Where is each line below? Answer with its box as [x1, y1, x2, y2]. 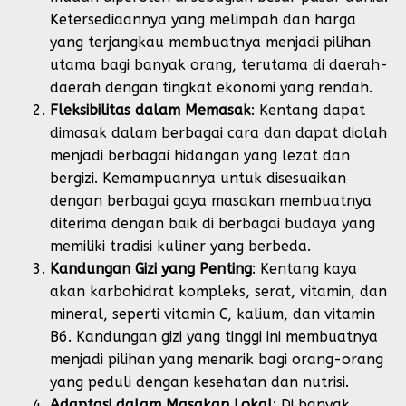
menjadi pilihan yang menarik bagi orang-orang [50, 350, 383, 368]
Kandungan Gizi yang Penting [50, 259, 252, 277]
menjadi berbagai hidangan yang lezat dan [50, 146, 350, 164]
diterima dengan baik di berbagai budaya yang [50, 214, 375, 232]
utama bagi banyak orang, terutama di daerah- [50, 55, 388, 73]
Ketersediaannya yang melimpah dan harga [50, 10, 356, 28]
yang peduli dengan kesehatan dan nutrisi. [50, 372, 349, 391]
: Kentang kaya [252, 259, 357, 277]
